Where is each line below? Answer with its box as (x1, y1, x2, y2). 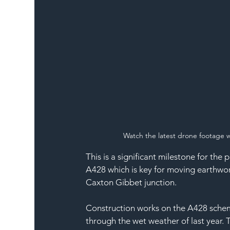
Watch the (123, 130, 156, 140)
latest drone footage (156, 130, 224, 140)
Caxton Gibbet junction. (86, 177, 177, 187)
